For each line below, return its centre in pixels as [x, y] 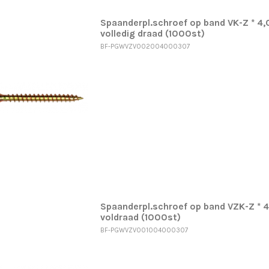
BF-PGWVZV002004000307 [145, 46]
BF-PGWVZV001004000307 [144, 230]
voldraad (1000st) [140, 217]
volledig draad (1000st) [152, 34]
